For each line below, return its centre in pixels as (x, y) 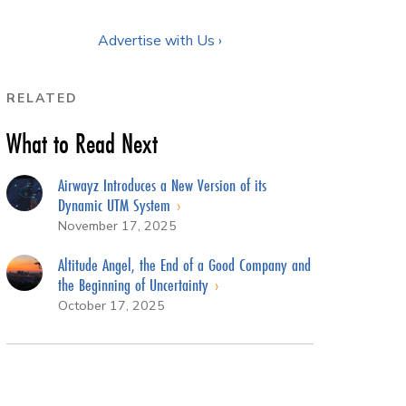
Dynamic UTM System (116, 204)
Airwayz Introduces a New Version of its (162, 184)
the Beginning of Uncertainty (135, 284)
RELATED (42, 98)
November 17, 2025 (117, 225)
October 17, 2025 (111, 305)
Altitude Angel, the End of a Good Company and (184, 264)
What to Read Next (82, 143)
